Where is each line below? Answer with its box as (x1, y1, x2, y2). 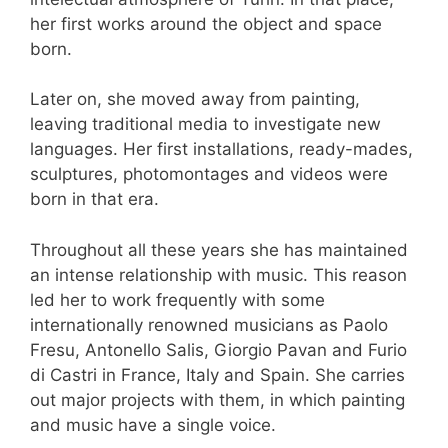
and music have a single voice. (30, 414, 276, 435)
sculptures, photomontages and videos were (30, 164, 388, 185)
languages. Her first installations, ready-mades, (30, 139, 413, 160)
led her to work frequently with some (30, 289, 325, 310)
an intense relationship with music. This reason (30, 264, 407, 285)
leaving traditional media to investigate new (30, 114, 381, 135)
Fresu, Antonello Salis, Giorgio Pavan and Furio (30, 339, 407, 360)
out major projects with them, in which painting (30, 389, 405, 410)
